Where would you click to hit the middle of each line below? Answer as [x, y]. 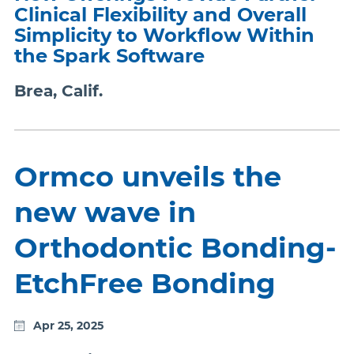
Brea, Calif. [58, 91]
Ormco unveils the [148, 177]
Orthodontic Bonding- [175, 248]
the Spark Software [112, 56]
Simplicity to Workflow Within [164, 35]
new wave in [105, 212]
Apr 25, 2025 [68, 326]
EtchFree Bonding [145, 283]
